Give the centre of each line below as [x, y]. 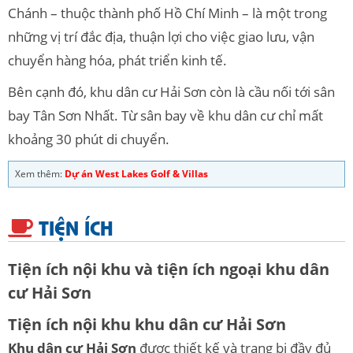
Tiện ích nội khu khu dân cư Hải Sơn [147, 324]
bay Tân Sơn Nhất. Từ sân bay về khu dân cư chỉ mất [165, 115]
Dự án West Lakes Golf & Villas [136, 173]
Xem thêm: [40, 173]
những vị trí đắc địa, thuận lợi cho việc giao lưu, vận [161, 36]
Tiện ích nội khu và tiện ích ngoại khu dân [169, 269]
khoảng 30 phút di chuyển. [89, 139]
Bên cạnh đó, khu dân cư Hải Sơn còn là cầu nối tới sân [171, 91]
